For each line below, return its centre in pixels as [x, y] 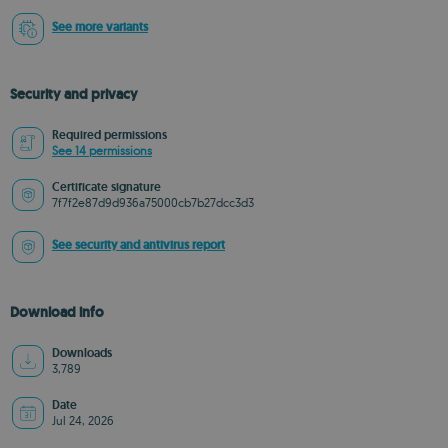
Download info [57, 312]
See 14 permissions [102, 150]
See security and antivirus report [138, 245]
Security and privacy [74, 94]
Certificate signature [106, 187]
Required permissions [109, 135]
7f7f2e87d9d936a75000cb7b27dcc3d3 [153, 202]
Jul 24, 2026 [83, 420]
